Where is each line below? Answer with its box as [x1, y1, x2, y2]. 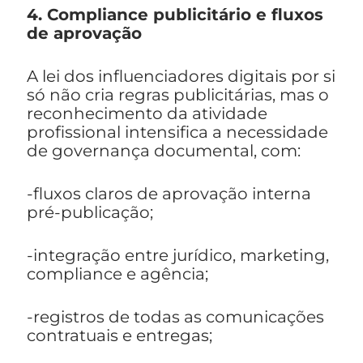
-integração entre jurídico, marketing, [27, 246, 329, 266]
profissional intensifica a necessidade [27, 122, 328, 143]
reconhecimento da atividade [27, 104, 267, 124]
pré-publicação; [27, 203, 153, 223]
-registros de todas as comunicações [27, 307, 324, 327]
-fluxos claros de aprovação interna [27, 184, 311, 204]
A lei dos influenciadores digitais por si [27, 66, 335, 87]
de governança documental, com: [27, 141, 301, 161]
